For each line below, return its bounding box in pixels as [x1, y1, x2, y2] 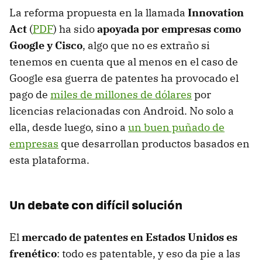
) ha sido [53, 22, 97, 36]
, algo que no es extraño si [82, 38, 210, 52]
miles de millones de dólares [50, 87, 192, 101]
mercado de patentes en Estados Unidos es [22, 230, 237, 244]
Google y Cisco [9, 38, 82, 52]
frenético [9, 246, 57, 260]
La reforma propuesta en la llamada [9, 5, 188, 19]
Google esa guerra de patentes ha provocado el [9, 71, 239, 85]
